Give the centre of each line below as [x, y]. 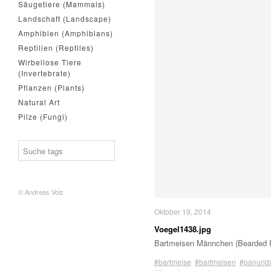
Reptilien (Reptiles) [56, 47]
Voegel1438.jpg [183, 229]
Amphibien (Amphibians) [66, 33]
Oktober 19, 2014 [183, 211]
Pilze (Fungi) [43, 116]
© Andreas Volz [41, 192]
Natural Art [39, 102]
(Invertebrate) [44, 73]
